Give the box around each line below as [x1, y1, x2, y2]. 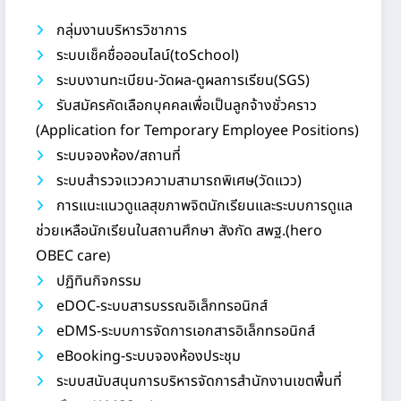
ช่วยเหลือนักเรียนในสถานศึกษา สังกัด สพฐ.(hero [36, 220, 323, 243]
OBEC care [36, 245, 107, 268]
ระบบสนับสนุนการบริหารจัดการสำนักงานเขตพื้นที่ [56, 371, 343, 393]
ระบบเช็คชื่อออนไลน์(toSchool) [56, 45, 240, 67]
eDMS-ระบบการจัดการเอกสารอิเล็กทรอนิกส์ [56, 320, 316, 343]
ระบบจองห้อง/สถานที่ [56, 145, 182, 167]
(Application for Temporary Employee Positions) [36, 120, 360, 142]
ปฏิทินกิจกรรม [56, 270, 142, 293]
